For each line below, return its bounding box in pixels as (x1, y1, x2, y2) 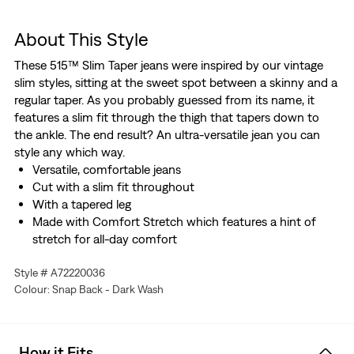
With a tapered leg (32, 197, 131, 212)
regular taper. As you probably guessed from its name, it (13, 92, 314, 107)
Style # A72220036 (13, 266, 105, 280)
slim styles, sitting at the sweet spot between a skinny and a (13, 75, 337, 90)
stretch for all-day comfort (32, 232, 177, 247)
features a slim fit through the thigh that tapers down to (13, 110, 319, 125)
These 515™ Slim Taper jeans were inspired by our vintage (13, 58, 323, 73)
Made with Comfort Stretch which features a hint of (32, 214, 316, 229)
